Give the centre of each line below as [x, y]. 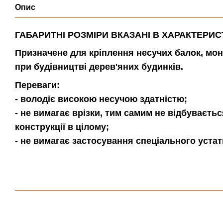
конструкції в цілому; [62, 127]
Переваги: [37, 85]
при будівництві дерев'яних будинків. [99, 67]
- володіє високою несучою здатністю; [101, 99]
